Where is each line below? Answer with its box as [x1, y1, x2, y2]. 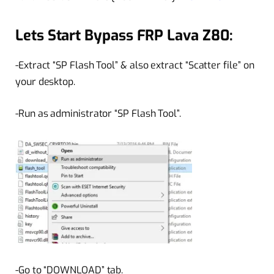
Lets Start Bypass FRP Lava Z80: [15, 25, 233, 45]
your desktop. [15, 75, 75, 89]
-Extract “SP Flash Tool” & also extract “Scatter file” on [15, 59, 254, 72]
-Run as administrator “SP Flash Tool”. [15, 106, 181, 120]
